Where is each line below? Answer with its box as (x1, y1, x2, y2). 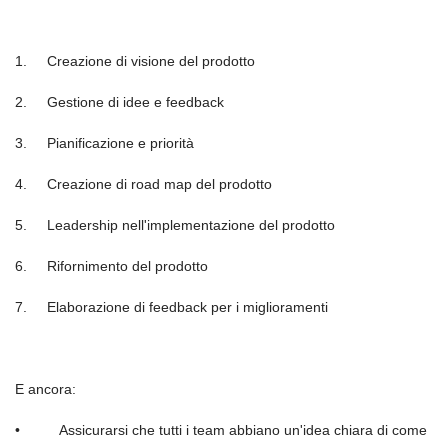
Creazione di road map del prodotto (47, 176, 272, 192)
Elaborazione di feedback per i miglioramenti (47, 299, 328, 315)
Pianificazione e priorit (47, 135, 186, 151)
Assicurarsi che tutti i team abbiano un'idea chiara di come (59, 422, 427, 438)
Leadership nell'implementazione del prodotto (47, 217, 335, 233)
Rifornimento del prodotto (47, 258, 208, 274)
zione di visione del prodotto (78, 53, 255, 69)
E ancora (15, 381, 72, 397)
